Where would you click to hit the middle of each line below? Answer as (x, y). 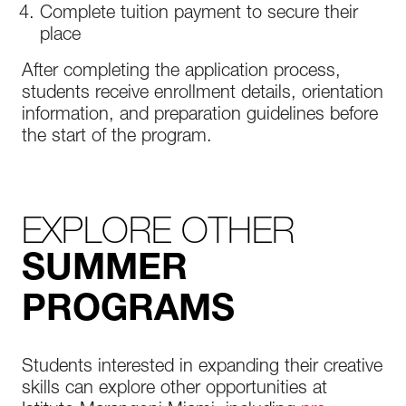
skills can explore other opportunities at (174, 390)
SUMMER (105, 271)
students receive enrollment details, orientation (203, 94)
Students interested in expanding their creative (202, 368)
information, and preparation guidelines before (200, 116)
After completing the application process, (181, 72)
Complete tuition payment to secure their (199, 14)
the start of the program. (117, 138)
